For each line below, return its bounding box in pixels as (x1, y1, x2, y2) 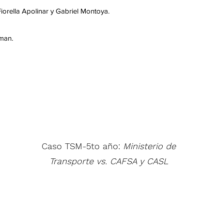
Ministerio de (123, 141, 176, 151)
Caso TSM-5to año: (41, 141, 123, 151)
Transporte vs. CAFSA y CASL (49, 156, 168, 166)
